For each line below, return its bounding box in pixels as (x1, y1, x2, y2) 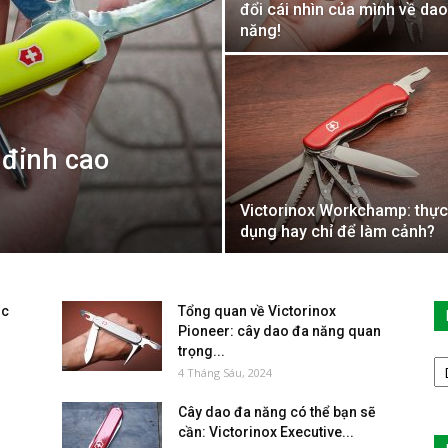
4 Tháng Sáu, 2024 (178, 365, 272, 380)
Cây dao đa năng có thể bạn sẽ (178, 404, 376, 420)
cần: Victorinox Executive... (178, 424, 354, 440)
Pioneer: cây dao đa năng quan (178, 323, 381, 339)
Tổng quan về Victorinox (178, 303, 336, 319)
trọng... (178, 343, 225, 359)
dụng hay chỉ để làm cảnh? (240, 222, 435, 241)
